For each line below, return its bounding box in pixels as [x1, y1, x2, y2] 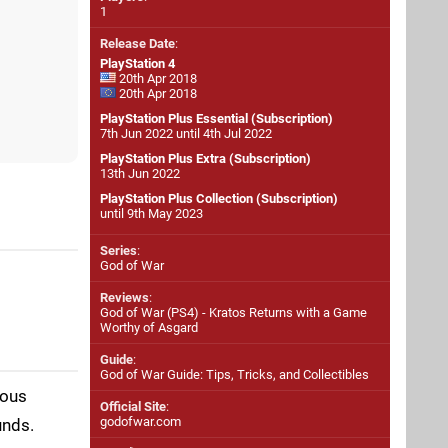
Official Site [100, 399, 166, 414]
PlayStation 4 [100, 56, 175, 71]
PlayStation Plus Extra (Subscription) [100, 151, 311, 166]
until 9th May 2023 [100, 206, 203, 221]
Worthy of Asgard [100, 320, 198, 335]
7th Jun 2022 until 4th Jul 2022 [100, 126, 272, 141]
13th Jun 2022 [100, 166, 180, 181]
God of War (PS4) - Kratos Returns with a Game [100, 305, 367, 320]
